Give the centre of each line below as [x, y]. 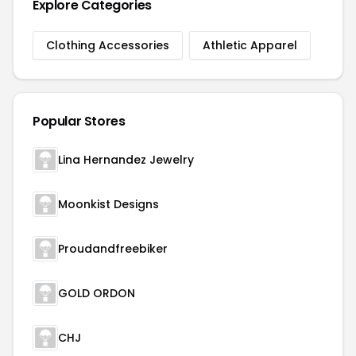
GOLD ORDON [97, 293]
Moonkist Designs [108, 204]
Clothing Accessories [108, 45]
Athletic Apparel [250, 45]
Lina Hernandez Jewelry [126, 160]
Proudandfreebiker [113, 249]
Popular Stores [79, 121]
